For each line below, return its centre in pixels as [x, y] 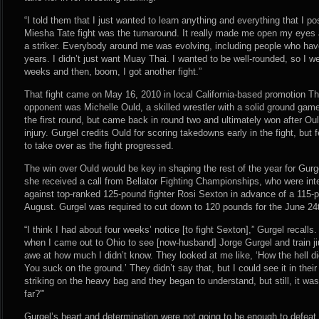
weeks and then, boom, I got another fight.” [113, 72]
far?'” [34, 294]
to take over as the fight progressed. [99, 146]
